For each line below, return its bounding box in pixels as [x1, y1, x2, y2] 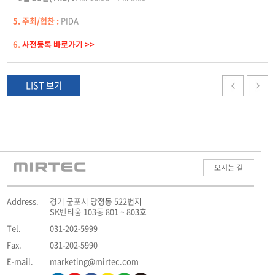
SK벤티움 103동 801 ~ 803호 [50, 206, 147, 218]
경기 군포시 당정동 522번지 [50, 195, 142, 207]
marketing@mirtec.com [50, 255, 139, 268]
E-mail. [7, 255, 34, 268]
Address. [7, 195, 39, 207]
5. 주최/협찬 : [13, 14, 60, 26]
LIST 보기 [25, 78, 62, 92]
